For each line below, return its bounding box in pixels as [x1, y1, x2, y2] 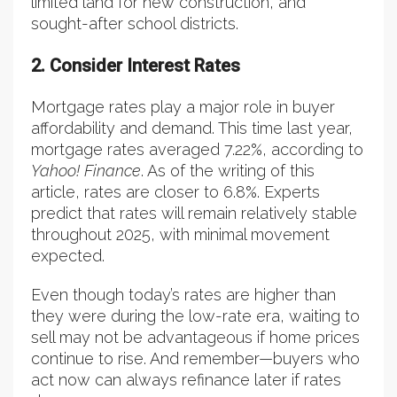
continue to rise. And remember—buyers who [31, 349, 360, 369]
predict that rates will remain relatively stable [31, 204, 357, 223]
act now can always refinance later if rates [31, 370, 341, 390]
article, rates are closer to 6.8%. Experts [31, 183, 320, 202]
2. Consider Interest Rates [31, 55, 240, 77]
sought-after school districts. [31, 14, 238, 34]
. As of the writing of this [141, 161, 315, 181]
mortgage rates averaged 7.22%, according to [31, 140, 363, 160]
